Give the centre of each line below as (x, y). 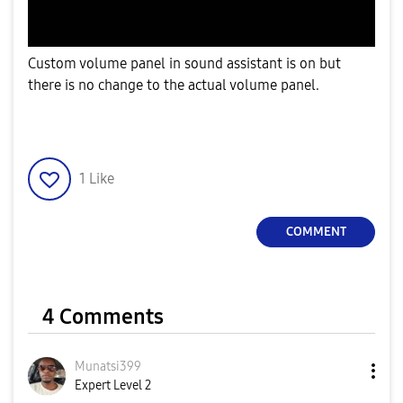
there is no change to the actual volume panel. (174, 85)
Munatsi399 (108, 366)
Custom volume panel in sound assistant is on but (184, 63)
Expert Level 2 (113, 385)
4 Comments (103, 316)
